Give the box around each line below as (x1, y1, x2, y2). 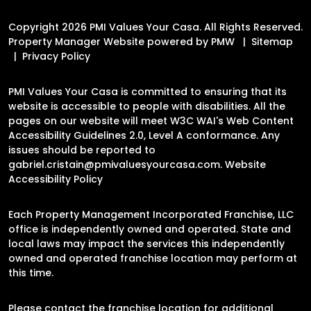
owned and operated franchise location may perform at (8, 251, 297, 265)
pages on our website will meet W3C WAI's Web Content (8, 113, 294, 128)
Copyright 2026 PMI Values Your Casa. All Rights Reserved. (8, 19, 303, 34)
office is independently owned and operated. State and (8, 221, 291, 236)
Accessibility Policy (8, 171, 103, 186)
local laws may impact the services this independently (8, 236, 285, 251)
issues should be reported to (8, 142, 155, 157)
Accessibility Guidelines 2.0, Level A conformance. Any (8, 128, 280, 142)
